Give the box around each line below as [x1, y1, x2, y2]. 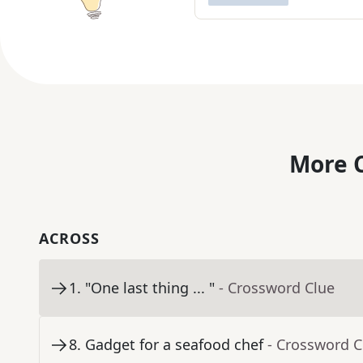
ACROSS [39, 228, 100, 249]
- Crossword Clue [219, 278, 335, 298]
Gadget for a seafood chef [85, 335, 263, 355]
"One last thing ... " [85, 278, 215, 298]
